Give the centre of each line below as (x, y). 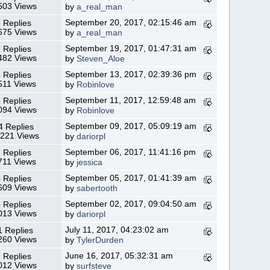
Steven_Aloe (101, 58)
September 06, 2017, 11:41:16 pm (131, 152)
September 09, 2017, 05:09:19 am (131, 126)
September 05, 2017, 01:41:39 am (131, 178)
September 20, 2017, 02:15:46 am (131, 22)
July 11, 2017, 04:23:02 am (117, 230)
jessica (90, 162)
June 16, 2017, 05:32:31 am (119, 256)
